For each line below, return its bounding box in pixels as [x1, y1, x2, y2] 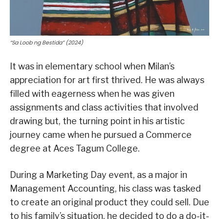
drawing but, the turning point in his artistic [10, 115, 185, 126]
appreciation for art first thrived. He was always [10, 74, 204, 85]
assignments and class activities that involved [10, 102, 198, 112]
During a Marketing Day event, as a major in [10, 169, 187, 180]
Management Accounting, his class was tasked [10, 183, 201, 194]
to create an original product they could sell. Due [10, 197, 209, 207]
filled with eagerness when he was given [10, 88, 175, 99]
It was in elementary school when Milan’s [10, 61, 175, 71]
